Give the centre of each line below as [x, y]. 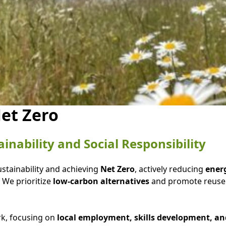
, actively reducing [169, 169]
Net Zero [117, 169]
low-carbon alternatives [101, 181]
